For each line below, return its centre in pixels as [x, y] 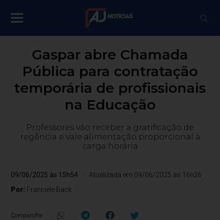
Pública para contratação [110, 71]
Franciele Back [49, 190]
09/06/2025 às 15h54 [45, 175]
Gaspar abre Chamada [110, 55]
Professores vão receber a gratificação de [110, 127]
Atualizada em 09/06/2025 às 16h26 [146, 175]
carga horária [110, 146]
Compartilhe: [27, 216]
